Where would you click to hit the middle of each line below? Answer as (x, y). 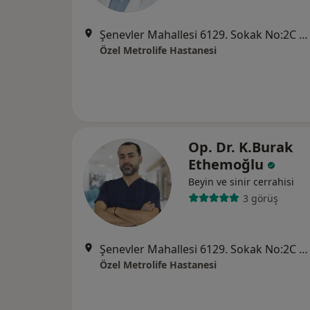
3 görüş (260, 198)
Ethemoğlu (228, 164)
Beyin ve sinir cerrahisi (241, 182)
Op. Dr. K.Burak (240, 147)
